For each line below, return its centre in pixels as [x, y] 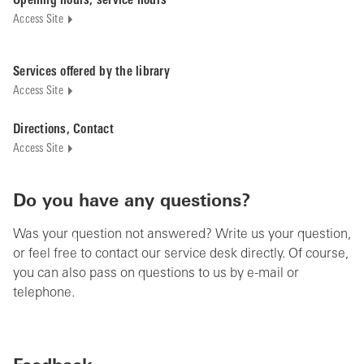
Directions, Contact [63, 130]
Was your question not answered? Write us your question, [182, 235]
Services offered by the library [91, 72]
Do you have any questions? [132, 202]
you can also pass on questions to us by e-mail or [156, 274]
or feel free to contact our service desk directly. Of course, [181, 254]
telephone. [44, 293]
